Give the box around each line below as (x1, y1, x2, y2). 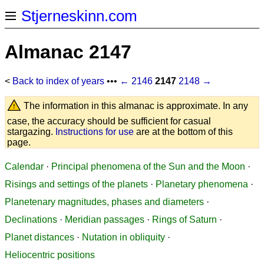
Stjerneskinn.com (21, 7, 137, 24)
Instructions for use (55, 126, 134, 137)
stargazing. (7, 126, 55, 137)
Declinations (5, 214, 57, 225)
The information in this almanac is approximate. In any (21, 100, 248, 111)
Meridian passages (65, 214, 144, 225)
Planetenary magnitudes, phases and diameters (5, 196, 204, 207)
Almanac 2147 (5, 41, 131, 63)
